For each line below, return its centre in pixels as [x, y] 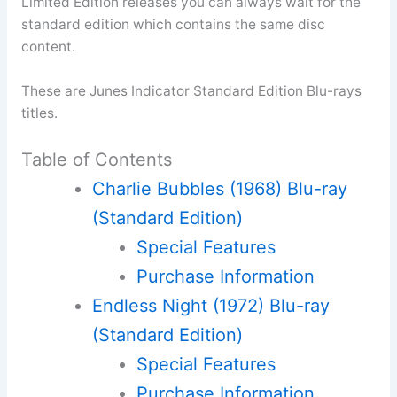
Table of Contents [96, 160]
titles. [39, 113]
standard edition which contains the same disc [173, 24]
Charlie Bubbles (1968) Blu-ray [219, 189]
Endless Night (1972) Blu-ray [210, 306]
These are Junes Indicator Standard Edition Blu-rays [191, 90]
